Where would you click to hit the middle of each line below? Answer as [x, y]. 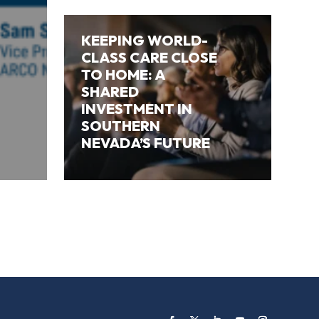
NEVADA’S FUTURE [146, 142]
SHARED [110, 91]
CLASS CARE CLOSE [150, 57]
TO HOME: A [123, 74]
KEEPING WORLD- [145, 40]
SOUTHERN [121, 125]
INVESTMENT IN [137, 108]
